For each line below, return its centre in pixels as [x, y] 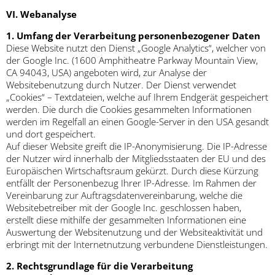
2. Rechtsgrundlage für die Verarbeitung [99, 266]
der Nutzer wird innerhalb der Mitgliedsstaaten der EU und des [136, 159]
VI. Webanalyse [41, 14]
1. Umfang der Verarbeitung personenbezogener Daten [133, 36]
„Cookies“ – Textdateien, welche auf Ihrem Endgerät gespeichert [137, 97]
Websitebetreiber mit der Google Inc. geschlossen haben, [124, 208]
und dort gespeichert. [51, 134]
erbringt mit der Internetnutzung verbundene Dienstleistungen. [137, 245]
